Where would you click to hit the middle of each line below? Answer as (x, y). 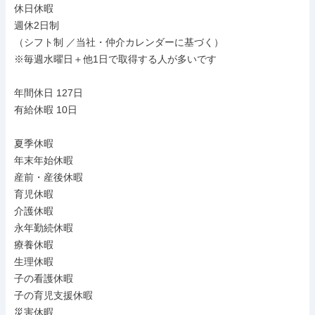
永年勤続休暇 (44, 228)
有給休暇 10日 (46, 110)
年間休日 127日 (49, 93)
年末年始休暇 (44, 160)
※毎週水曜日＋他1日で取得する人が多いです (115, 59)
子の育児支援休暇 (53, 295)
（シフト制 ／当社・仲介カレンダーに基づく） (119, 42)
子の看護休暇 (44, 278)
